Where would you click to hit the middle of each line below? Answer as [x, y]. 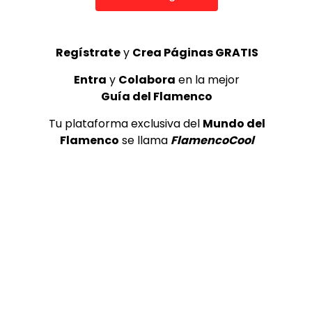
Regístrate [88, 52]
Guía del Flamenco [157, 96]
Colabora [147, 79]
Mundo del [234, 123]
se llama [145, 140]
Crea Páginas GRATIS [195, 52]
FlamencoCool [212, 140]
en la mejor [208, 79]
